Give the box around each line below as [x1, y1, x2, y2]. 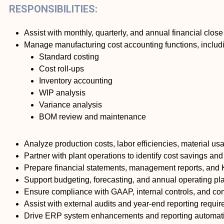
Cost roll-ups [39, 64, 84, 73]
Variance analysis [39, 100, 102, 109]
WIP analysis [39, 88, 85, 97]
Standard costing [39, 52, 99, 61]
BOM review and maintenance [39, 112, 146, 121]
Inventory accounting [39, 76, 112, 85]
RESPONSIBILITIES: [9, 3, 97, 15]
